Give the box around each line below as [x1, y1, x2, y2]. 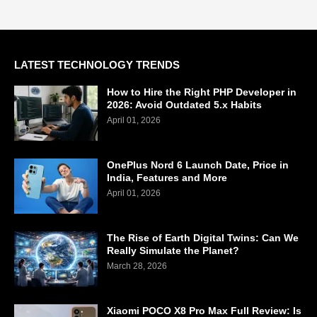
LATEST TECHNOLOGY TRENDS [14, 58, 180, 71]
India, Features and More [107, 171, 227, 183]
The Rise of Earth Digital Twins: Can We [107, 231, 299, 243]
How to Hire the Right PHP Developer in [107, 86, 296, 98]
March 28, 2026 [107, 260, 167, 271]
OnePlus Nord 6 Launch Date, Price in [107, 158, 289, 171]
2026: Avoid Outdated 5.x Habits [107, 98, 262, 110]
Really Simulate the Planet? [107, 244, 239, 256]
